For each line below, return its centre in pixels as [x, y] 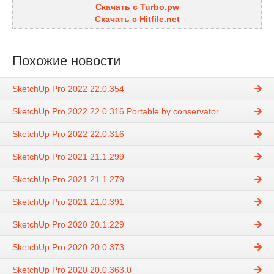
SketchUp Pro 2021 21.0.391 [68, 202]
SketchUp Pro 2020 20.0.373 [68, 247]
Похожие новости [66, 61]
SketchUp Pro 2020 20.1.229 [68, 225]
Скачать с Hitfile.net [137, 19]
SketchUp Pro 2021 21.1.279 [68, 180]
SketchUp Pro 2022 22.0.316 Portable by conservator [116, 112]
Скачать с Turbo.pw [137, 7]
